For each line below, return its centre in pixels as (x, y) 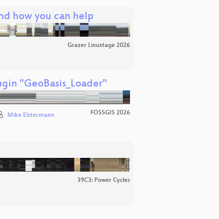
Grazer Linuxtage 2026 (99, 46)
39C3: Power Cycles (104, 181)
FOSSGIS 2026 (110, 113)
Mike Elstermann (31, 115)
